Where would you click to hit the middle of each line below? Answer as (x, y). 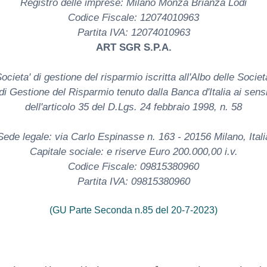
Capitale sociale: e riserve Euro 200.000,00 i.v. (133, 151)
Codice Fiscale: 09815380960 (133, 166)
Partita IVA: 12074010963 (133, 32)
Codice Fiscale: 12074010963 (133, 17)
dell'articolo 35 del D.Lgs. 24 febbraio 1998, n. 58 (133, 107)
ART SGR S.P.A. (133, 47)
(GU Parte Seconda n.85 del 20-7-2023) (133, 210)
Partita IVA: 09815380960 (133, 181)
